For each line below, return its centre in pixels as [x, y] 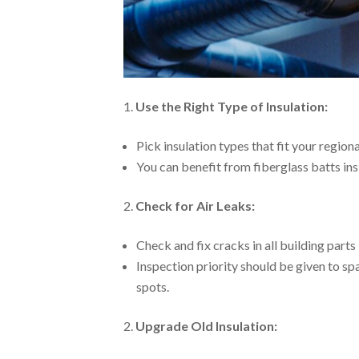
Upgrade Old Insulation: [207, 326]
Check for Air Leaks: [196, 206]
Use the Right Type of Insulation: [232, 107]
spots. [153, 287]
